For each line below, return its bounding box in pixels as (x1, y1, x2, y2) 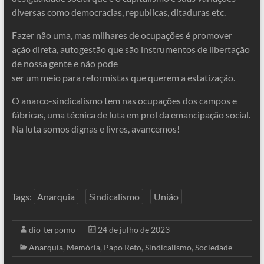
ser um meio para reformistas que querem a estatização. (11, 72, 235, 83)
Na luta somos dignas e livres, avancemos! (11, 123, 180, 134)
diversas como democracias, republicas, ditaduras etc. (11, 6, 226, 18)
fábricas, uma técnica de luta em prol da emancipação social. (11, 109, 250, 120)
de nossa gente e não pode (11, 58, 118, 69)
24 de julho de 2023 (97, 225, 170, 235)
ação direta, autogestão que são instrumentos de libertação (11, 44, 250, 55)
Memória (66, 242, 100, 252)
